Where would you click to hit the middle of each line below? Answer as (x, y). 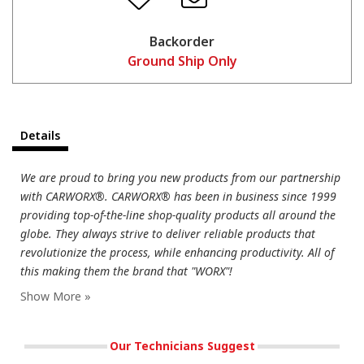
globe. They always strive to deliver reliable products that (168, 233)
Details (40, 135)
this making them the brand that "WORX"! (126, 271)
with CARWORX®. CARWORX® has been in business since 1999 (178, 196)
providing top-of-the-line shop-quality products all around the (178, 214)
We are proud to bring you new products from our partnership (180, 177)
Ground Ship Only (182, 61)
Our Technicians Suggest (182, 345)
